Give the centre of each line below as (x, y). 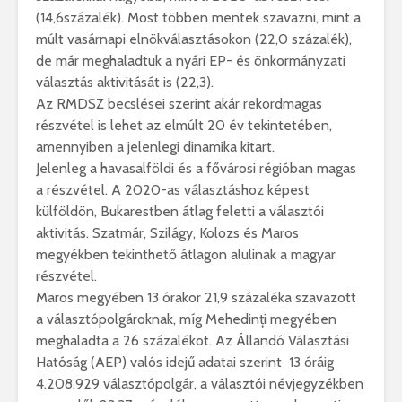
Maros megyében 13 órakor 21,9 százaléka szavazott (196, 297)
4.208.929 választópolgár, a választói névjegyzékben (200, 383)
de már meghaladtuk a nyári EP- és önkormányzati (191, 60)
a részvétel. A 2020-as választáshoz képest (173, 189)
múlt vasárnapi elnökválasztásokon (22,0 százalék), (194, 39)
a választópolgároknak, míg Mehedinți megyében (186, 319)
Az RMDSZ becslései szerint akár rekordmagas (179, 103)
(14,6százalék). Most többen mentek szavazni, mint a (198, 17)
